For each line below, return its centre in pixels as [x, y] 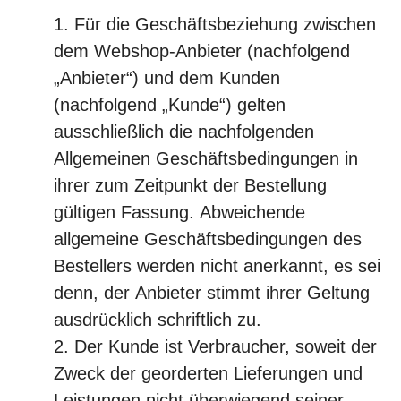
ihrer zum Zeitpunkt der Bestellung [190, 185]
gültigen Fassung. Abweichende [179, 212]
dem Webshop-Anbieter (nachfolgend [202, 51]
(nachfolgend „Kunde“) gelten [170, 105]
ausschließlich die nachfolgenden [184, 132]
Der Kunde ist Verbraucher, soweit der [226, 346]
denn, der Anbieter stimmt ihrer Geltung [212, 293]
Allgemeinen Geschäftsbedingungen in [206, 158]
